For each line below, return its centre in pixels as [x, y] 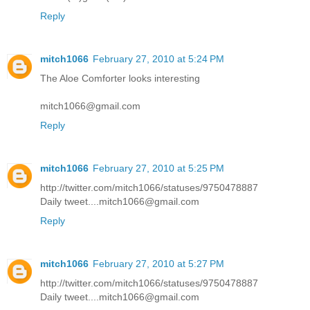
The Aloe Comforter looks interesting [120, 79]
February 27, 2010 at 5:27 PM [158, 264]
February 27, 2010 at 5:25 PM [158, 168]
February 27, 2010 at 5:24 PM [158, 59]
